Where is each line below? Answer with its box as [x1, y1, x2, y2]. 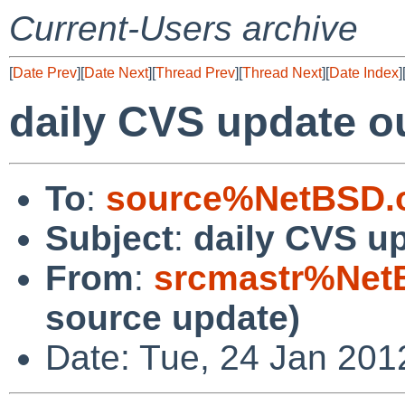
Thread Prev [155, 65, 235, 80]
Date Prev [13, 65, 77, 80]
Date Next [84, 65, 148, 80]
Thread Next [242, 65, 322, 80]
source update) [45, 297, 300, 337]
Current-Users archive [9, 9, 358, 48]
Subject [45, 218, 174, 258]
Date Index [329, 65, 399, 80]
